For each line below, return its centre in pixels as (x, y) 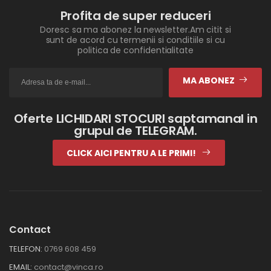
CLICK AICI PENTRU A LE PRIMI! (132, 153)
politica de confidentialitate (135, 50)
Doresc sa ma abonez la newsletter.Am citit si (135, 29)
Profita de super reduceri (135, 15)
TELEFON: (26, 249)
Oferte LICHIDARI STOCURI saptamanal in (135, 118)
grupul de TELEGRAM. (135, 130)
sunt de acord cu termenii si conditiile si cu (135, 40)
